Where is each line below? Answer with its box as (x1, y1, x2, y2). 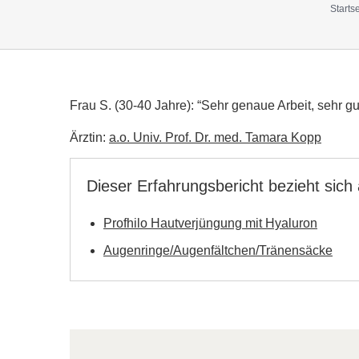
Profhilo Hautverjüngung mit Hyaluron (103, 216, 317, 230)
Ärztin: (70, 131, 109, 144)
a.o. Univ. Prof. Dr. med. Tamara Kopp (109, 131, 321, 144)
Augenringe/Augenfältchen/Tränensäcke (103, 244, 333, 257)
